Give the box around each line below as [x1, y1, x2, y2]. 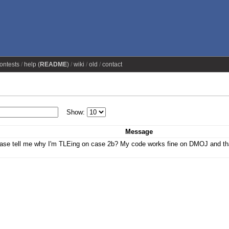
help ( [24, 61, 40, 68]
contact [102, 61, 122, 68]
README [39, 61, 67, 68]
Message [125, 127, 153, 135]
